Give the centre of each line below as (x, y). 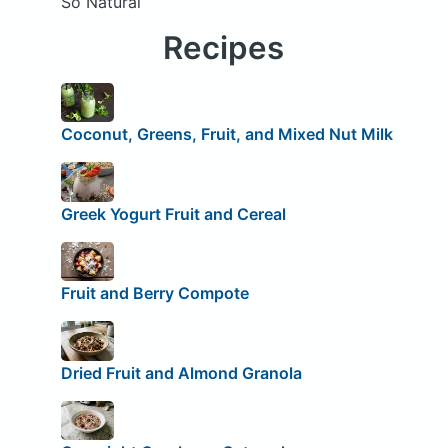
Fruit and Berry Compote (154, 293)
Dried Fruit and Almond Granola (181, 372)
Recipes (224, 47)
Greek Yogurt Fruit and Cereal (173, 213)
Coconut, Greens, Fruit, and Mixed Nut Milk (226, 134)
